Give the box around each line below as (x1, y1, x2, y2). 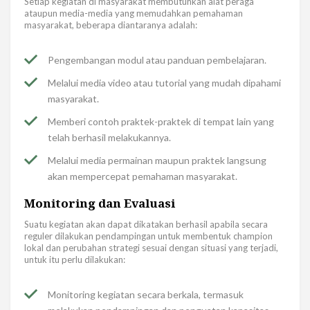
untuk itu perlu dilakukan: (24, 254, 125, 266)
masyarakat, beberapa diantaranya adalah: (24, 19, 197, 31)
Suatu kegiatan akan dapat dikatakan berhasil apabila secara (24, 219, 268, 230)
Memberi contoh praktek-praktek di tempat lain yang (48, 116, 274, 128)
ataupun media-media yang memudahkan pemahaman (24, 8, 243, 19)
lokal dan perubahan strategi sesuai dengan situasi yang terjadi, (24, 242, 278, 254)
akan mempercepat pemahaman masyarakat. (48, 170, 237, 183)
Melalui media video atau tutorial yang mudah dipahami (48, 77, 281, 89)
